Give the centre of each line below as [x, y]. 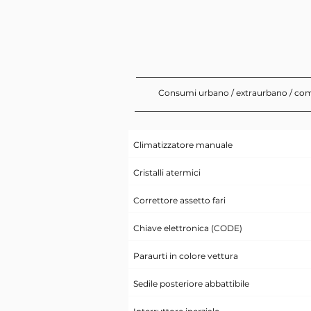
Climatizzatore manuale [183, 145]
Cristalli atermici [167, 173]
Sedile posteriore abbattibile [191, 284]
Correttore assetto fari [179, 200]
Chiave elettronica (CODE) [187, 228]
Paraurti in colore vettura [185, 256]
